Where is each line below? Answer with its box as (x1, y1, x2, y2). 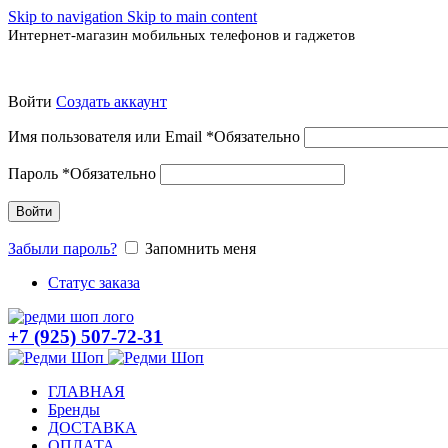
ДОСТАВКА (48, 419, 137, 436)
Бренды (48, 401, 100, 418)
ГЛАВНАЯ (48, 383, 125, 400)
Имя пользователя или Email (8, 128, 206, 145)
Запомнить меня (145, 240, 256, 257)
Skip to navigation (8, 8, 127, 25)
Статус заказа (48, 274, 140, 291)
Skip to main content (127, 8, 257, 25)
